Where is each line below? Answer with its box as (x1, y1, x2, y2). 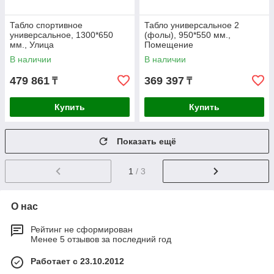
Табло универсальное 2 (144, 20, 239, 30)
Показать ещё (117, 136, 176, 146)
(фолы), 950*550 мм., (144, 30, 231, 40)
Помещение (144, 40, 193, 50)
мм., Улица (10, 40, 54, 50)
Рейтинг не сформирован (31, 224, 133, 234)
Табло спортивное (10, 20, 83, 30)
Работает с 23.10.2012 (31, 256, 124, 266)
